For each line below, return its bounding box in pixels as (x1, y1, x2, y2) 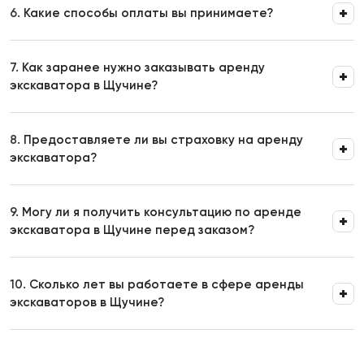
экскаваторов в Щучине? (10, 295, 164, 310)
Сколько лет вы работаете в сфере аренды (26, 277, 304, 292)
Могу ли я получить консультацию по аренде (19, 205, 301, 219)
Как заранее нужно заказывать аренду (19, 60, 265, 75)
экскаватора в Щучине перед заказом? (10, 223, 254, 237)
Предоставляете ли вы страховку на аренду (20, 132, 303, 147)
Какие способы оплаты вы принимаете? (20, 6, 273, 20)
